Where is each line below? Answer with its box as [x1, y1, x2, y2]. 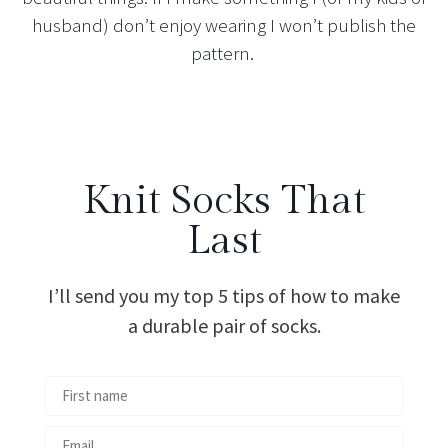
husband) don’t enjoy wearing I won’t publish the [32, 12, 416, 37]
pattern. [190, 40, 258, 65]
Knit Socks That [82, 177, 366, 225]
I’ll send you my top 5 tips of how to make [48, 283, 400, 309]
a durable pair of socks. [127, 313, 321, 339]
